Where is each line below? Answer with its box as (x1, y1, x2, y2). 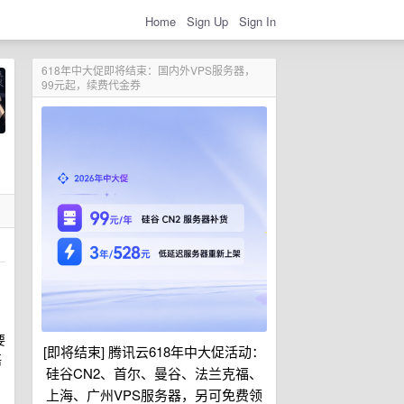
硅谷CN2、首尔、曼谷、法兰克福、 (46, 363, 262, 382)
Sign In (239, 12, 276, 30)
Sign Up (187, 12, 228, 30)
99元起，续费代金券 (41, 77, 141, 92)
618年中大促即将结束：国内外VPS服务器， (41, 62, 255, 78)
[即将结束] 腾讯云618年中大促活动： (43, 342, 265, 361)
